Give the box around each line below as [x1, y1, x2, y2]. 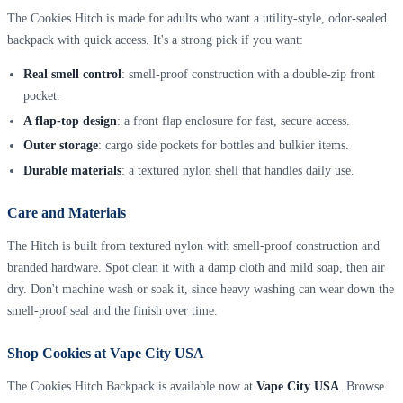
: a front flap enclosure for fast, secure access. [116, 113, 350, 128]
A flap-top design [22, 113, 117, 128]
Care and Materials [7, 204, 126, 220]
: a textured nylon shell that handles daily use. [121, 163, 354, 177]
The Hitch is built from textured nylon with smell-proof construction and [7, 238, 380, 253]
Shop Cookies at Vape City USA [7, 345, 204, 361]
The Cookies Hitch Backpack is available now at [7, 379, 256, 393]
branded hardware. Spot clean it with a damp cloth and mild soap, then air [7, 260, 385, 274]
